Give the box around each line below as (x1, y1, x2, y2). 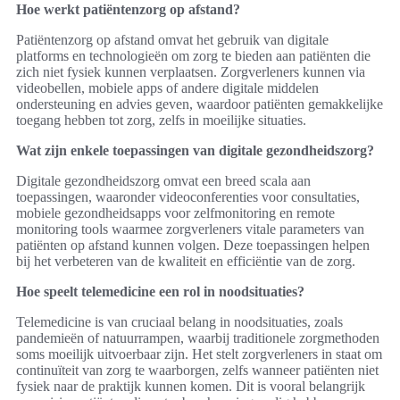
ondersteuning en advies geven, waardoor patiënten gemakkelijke (16, 96, 383, 112)
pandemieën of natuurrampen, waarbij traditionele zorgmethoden (16, 330, 379, 346)
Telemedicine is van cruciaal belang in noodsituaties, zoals (16, 314, 343, 330)
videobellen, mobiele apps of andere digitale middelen (16, 80, 319, 96)
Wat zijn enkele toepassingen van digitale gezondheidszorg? (16, 143, 374, 159)
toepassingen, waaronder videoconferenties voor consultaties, (16, 189, 360, 205)
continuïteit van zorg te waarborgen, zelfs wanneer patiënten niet (16, 362, 379, 379)
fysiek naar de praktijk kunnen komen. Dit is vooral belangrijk (16, 379, 365, 395)
